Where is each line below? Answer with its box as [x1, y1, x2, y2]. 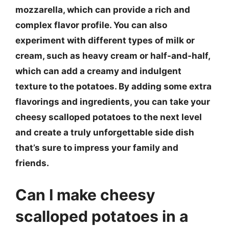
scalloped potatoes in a [15, 207, 188, 225]
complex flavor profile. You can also [15, 20, 167, 30]
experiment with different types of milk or [15, 35, 195, 45]
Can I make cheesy [15, 185, 155, 204]
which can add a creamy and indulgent [15, 66, 181, 76]
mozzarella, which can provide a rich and [15, 5, 190, 15]
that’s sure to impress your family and [15, 143, 178, 153]
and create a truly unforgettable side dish [15, 127, 194, 138]
